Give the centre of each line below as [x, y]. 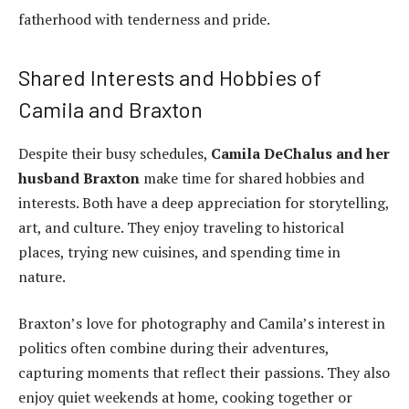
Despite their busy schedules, [115, 153]
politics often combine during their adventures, [173, 348]
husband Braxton [79, 178]
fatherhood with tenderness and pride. [144, 19]
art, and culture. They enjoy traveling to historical [181, 227]
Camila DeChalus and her [300, 153]
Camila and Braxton [110, 109]
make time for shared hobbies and [252, 178]
